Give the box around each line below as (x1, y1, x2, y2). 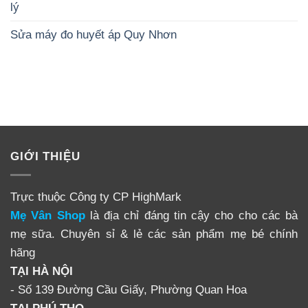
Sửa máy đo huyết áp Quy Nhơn (10, 27, 177, 42)
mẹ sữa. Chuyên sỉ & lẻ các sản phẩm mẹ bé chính (10, 226, 298, 241)
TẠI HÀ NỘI (10, 263, 73, 278)
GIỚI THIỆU (10, 149, 80, 164)
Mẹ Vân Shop (10, 208, 85, 222)
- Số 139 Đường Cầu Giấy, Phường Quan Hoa (10, 282, 247, 296)
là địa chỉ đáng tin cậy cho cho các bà (85, 208, 298, 222)
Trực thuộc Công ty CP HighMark (10, 189, 181, 203)
